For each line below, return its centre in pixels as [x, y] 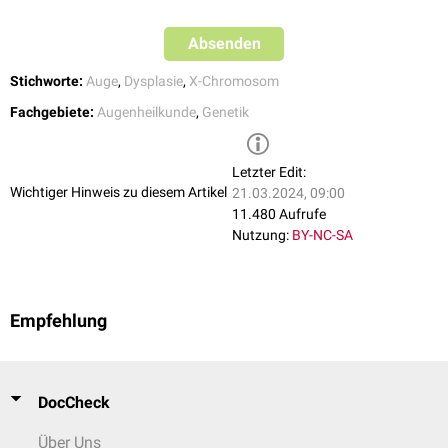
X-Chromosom [234, 81]
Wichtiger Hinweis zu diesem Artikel [118, 191]
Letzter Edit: [269, 172]
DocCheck [74, 402]
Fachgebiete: [52, 112]
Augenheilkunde [146, 112]
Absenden [224, 44]
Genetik [225, 112]
